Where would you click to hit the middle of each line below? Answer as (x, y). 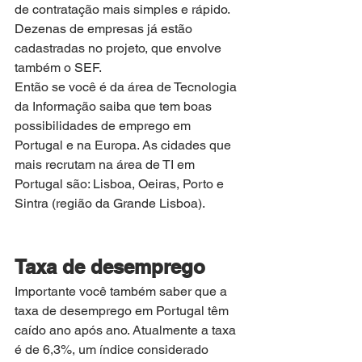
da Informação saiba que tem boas (115, 107)
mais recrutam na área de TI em (106, 165)
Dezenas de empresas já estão (105, 29)
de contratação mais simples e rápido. (124, 10)
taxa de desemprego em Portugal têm (123, 311)
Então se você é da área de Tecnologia (127, 87)
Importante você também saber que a (122, 292)
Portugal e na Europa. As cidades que (124, 145)
